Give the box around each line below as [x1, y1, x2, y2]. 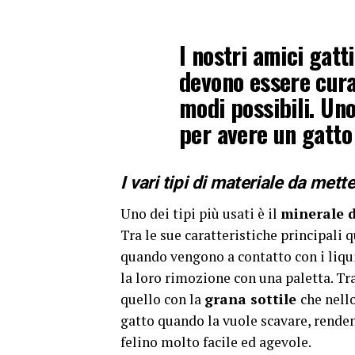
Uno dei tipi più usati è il [120, 204, 281, 223]
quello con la [120, 289, 204, 308]
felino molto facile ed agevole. [120, 332, 311, 351]
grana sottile [204, 289, 300, 308]
